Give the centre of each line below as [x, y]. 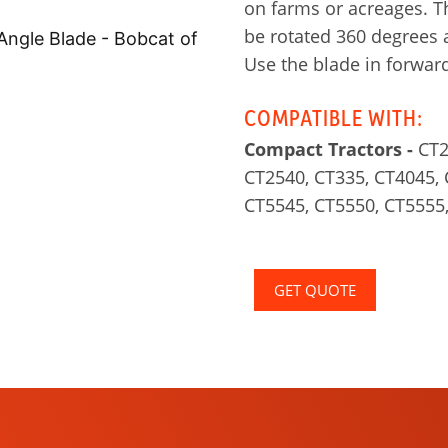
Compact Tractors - [328, 149]
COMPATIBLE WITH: [333, 116]
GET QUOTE [315, 290]
